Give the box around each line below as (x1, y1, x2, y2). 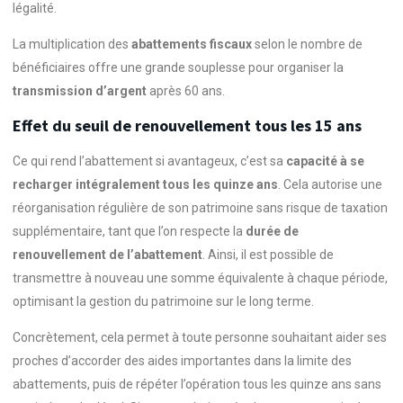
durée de (246, 223, 299, 238)
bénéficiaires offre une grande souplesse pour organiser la (13, 60, 344, 76)
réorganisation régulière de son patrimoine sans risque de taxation (13, 200, 388, 215)
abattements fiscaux (131, 37, 252, 52)
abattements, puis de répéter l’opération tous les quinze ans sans (13, 377, 381, 392)
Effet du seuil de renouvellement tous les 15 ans (13, 114, 362, 136)
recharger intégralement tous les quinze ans (13, 176, 278, 192)
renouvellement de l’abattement (13, 246, 202, 262)
